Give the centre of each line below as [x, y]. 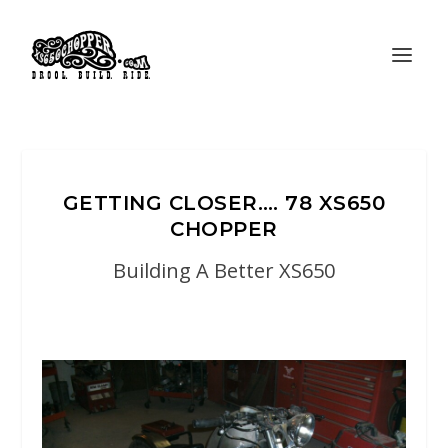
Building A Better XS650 [224, 270]
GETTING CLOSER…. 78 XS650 [224, 203]
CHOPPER [224, 229]
